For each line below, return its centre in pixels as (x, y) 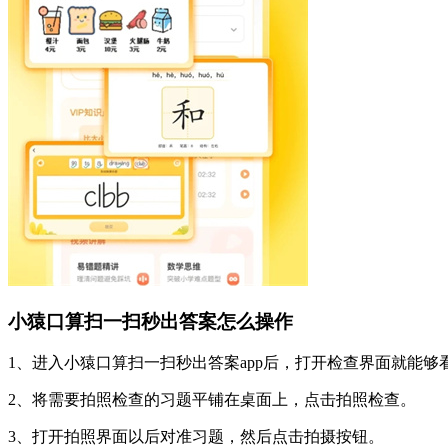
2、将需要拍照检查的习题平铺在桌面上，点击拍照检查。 (212, 400)
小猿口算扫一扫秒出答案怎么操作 (150, 321)
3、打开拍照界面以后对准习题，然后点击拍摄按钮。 (196, 437)
